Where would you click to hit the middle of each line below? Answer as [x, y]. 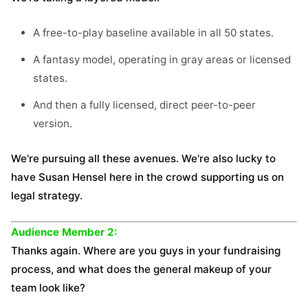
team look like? [48, 288]
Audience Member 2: [64, 232]
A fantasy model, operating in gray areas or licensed [162, 59]
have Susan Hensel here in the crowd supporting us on [147, 177]
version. [53, 123]
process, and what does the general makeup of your [141, 269]
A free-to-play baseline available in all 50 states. [153, 33]
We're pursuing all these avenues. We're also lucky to [143, 158]
